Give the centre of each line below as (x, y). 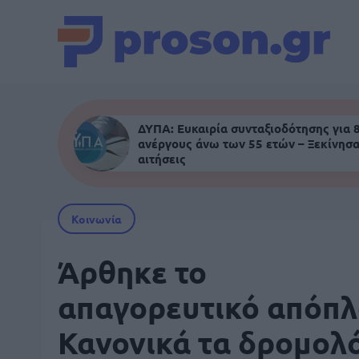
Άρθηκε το (132, 272)
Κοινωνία (97, 219)
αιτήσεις (162, 158)
